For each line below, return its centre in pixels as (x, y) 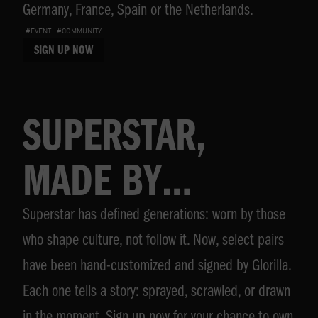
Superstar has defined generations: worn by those (154, 216)
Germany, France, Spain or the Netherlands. (138, 12)
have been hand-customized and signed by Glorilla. (157, 267)
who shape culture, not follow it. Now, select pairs (153, 242)
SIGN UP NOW (64, 51)
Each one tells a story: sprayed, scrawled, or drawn (157, 293)
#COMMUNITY (79, 31)
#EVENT (38, 31)
